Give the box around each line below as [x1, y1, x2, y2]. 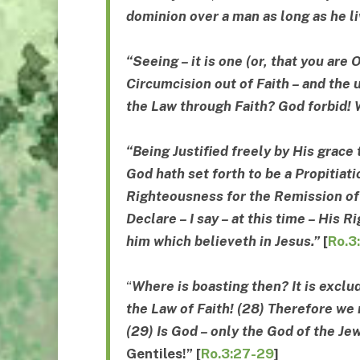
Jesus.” [275, 233, 320, 250]
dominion [126, 8, 186, 25]
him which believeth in [126, 233, 275, 250]
